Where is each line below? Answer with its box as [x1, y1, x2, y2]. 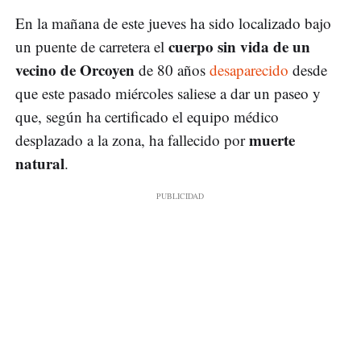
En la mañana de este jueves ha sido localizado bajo [15, 13, 331, 34]
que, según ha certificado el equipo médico [15, 106, 279, 127]
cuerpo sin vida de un [164, 35, 310, 58]
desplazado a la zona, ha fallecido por [15, 130, 249, 151]
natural [15, 152, 64, 175]
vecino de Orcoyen [15, 59, 135, 81]
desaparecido [210, 60, 288, 81]
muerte [249, 129, 295, 151]
